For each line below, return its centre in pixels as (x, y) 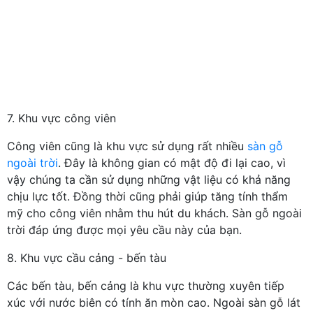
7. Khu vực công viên (61, 118)
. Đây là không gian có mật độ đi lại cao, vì (172, 162)
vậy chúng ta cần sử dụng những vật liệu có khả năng (149, 179)
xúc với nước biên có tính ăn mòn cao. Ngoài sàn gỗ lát (154, 302)
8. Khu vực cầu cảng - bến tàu (87, 257)
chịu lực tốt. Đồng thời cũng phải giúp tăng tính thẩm (147, 196)
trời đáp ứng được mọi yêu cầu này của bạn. (124, 230)
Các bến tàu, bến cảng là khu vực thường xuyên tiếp (146, 285)
